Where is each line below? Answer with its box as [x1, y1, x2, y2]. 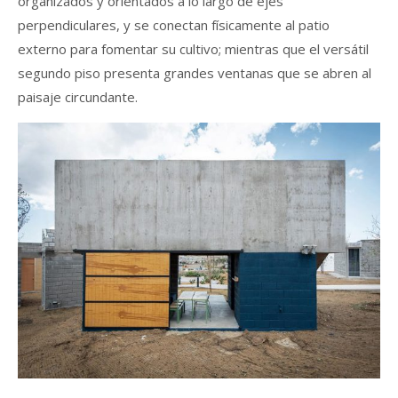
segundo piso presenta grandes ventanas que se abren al [18, 63, 371, 82]
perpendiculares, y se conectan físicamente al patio [18, 15, 330, 34]
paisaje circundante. [18, 87, 138, 106]
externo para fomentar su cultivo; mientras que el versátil [18, 39, 369, 58]
